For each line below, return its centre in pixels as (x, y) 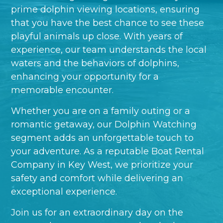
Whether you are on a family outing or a (101, 111)
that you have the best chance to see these (108, 23)
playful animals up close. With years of (97, 37)
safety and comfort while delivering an (97, 178)
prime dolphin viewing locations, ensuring (106, 10)
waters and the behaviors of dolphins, (95, 63)
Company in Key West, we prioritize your (102, 165)
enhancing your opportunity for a (85, 77)
